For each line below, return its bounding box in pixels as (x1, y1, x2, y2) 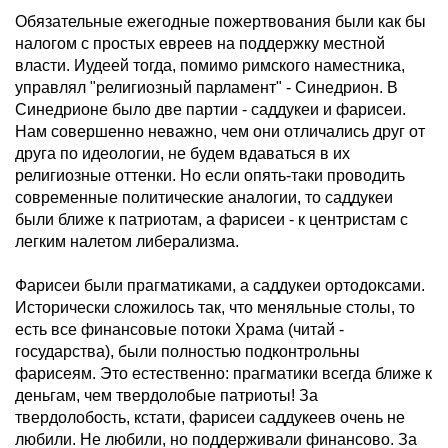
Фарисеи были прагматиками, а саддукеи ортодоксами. (15, 277, 425, 294)
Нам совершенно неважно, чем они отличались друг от (15, 123, 425, 140)
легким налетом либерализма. (15, 233, 239, 250)
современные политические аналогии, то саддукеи (15, 189, 393, 206)
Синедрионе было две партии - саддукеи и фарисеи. (15, 101, 406, 118)
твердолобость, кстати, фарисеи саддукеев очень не (15, 409, 405, 426)
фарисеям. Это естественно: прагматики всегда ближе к (15, 365, 432, 382)
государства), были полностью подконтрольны (15, 343, 360, 360)
